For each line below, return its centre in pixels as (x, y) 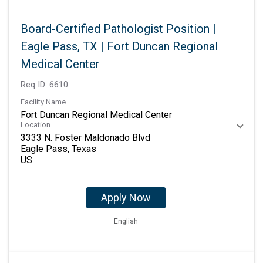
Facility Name (43, 102)
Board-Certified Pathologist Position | (118, 29)
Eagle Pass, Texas (58, 149)
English (126, 222)
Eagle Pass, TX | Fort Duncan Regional (119, 47)
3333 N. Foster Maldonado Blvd (85, 138)
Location (36, 125)
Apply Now (126, 198)
